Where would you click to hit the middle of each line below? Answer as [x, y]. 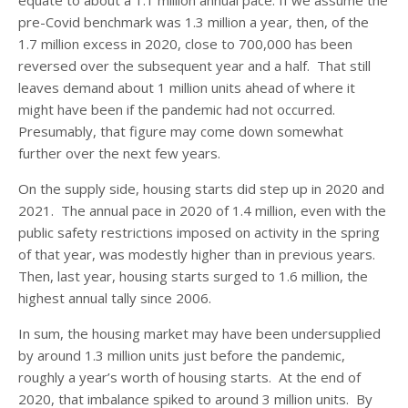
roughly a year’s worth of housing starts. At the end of [189, 377]
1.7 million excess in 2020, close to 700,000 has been [185, 43]
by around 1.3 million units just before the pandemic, [182, 355]
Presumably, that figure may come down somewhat [181, 131]
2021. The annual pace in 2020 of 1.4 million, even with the [202, 210]
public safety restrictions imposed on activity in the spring [199, 232]
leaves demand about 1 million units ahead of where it [187, 87]
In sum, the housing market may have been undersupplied [199, 333]
